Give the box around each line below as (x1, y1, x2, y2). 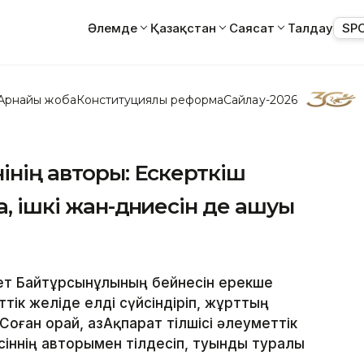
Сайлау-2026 (223, 92, 297, 107)
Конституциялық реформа (76, 92, 224, 107)
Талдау (288, 19, 333, 36)
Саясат (229, 19, 275, 36)
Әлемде (88, 19, 137, 36)
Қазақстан (150, 19, 216, 36)
